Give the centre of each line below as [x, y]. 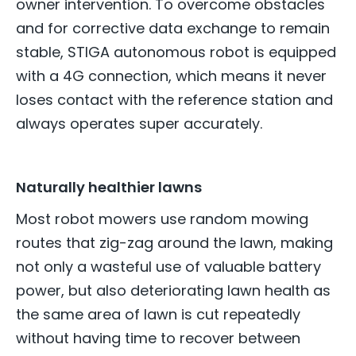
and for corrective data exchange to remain [173, 28]
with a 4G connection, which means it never [171, 75]
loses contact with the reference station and [174, 99]
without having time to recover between [158, 338]
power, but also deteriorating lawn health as [173, 290]
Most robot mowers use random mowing [162, 219]
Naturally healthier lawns [109, 187]
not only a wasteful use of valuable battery [168, 266]
